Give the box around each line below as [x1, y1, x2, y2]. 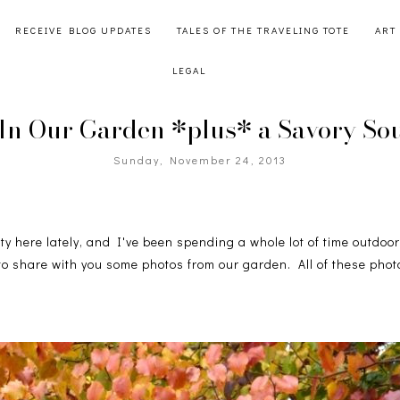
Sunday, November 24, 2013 [112, 153, 287, 168]
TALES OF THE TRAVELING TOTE [176, 23, 350, 37]
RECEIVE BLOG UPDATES [14, 23, 152, 37]
